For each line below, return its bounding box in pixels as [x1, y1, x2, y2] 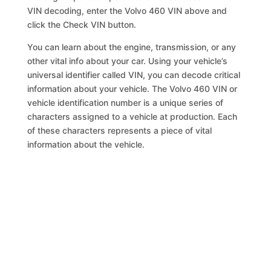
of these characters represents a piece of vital [27, 125, 212, 135]
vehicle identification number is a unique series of [27, 97, 224, 108]
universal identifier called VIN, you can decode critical [27, 70, 241, 80]
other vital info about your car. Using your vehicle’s [27, 56, 228, 66]
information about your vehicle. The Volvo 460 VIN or [27, 83, 238, 94]
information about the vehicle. [27, 139, 145, 149]
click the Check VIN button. [27, 19, 137, 30]
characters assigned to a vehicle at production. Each [27, 111, 238, 122]
